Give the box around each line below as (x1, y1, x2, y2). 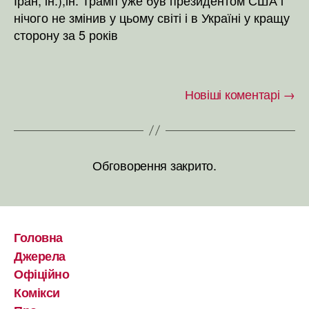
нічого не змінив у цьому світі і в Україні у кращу (14, 8, 290, 26)
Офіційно (14, 265, 70, 283)
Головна (14, 228, 63, 246)
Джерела (14, 246, 66, 265)
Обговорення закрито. (92, 155, 217, 174)
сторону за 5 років (14, 25, 118, 43)
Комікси (14, 283, 60, 301)
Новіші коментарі (184, 84, 283, 103)
